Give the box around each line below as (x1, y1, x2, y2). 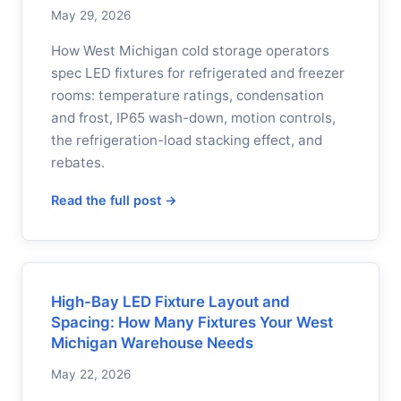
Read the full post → (51, 192, 177, 208)
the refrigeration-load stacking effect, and (51, 132, 322, 149)
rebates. (51, 154, 105, 171)
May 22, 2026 (51, 367, 131, 381)
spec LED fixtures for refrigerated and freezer (51, 64, 345, 81)
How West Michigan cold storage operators (51, 42, 329, 59)
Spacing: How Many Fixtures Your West (51, 313, 333, 331)
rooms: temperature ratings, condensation (51, 87, 324, 104)
